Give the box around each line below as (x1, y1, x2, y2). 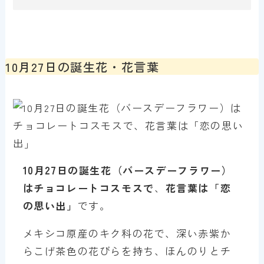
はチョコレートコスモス (22, 180, 144, 195)
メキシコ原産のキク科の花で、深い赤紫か (22, 225, 232, 240)
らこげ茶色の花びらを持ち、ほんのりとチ (22, 243, 232, 258)
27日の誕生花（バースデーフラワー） (45, 162, 233, 177)
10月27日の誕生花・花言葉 (5, 57, 160, 75)
